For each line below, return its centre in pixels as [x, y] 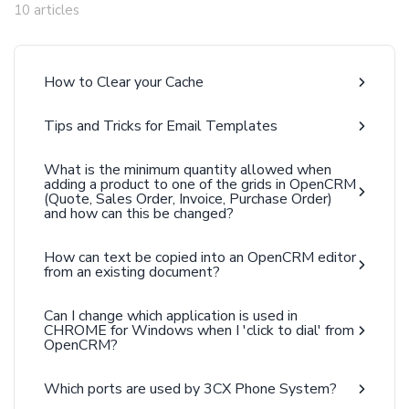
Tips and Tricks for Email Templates [161, 126]
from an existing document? [132, 272]
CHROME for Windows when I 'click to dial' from [199, 330]
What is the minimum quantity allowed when [188, 170]
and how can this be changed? [139, 214]
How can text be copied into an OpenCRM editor [200, 257]
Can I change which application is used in [171, 316]
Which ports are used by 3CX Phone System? [190, 389]
